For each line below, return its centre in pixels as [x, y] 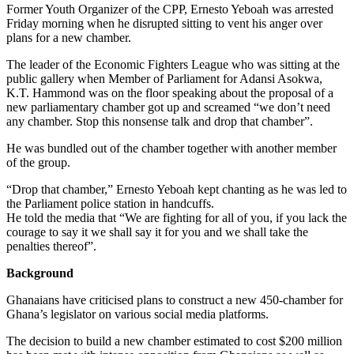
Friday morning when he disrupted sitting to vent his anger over [164, 24]
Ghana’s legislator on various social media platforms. [137, 314]
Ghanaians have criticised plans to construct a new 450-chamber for [175, 300]
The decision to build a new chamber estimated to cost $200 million [174, 341]
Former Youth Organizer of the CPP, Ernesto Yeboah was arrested [170, 9]
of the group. [38, 163]
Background [40, 273]
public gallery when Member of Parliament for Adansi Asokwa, [164, 79]
